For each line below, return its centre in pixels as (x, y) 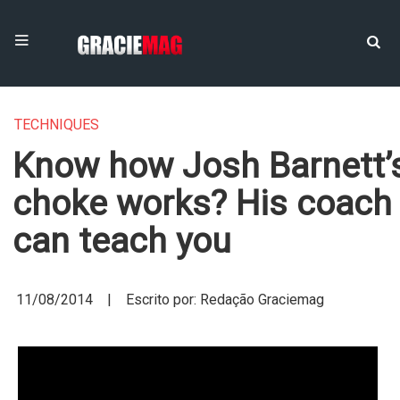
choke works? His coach (202, 204)
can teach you (122, 241)
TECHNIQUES (57, 125)
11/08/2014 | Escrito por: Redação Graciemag (170, 300)
